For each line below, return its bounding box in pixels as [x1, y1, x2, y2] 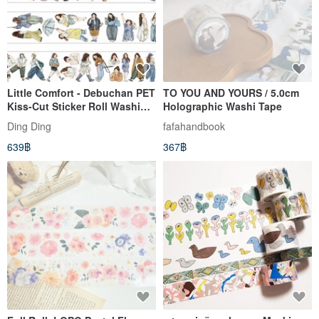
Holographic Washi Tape [163, 98, 282, 113]
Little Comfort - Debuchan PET [7, 85, 155, 100]
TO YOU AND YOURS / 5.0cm [163, 85, 299, 100]
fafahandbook [163, 118, 225, 133]
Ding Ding [7, 118, 51, 133]
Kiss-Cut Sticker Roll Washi [7, 98, 140, 113]
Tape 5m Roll [7, 112, 70, 127]
